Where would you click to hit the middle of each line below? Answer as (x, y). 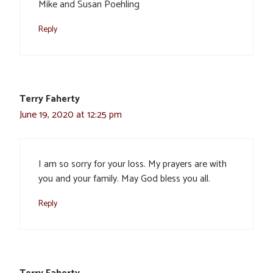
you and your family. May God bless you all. (124, 179)
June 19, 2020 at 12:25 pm (71, 115)
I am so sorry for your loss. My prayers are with (133, 164)
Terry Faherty (50, 99)
